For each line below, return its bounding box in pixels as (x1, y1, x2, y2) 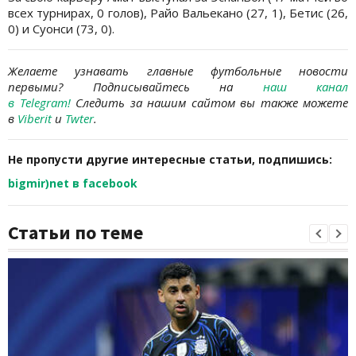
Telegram (14, 95, 68, 111)
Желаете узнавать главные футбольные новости (8, 63, 348, 79)
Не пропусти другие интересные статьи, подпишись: (8, 152, 332, 168)
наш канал (262, 79, 348, 95)
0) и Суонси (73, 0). (8, 21, 114, 37)
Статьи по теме (8, 220, 143, 246)
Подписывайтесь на (92, 79, 233, 95)
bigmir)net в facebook (8, 176, 137, 192)
